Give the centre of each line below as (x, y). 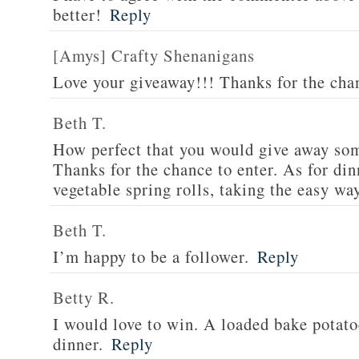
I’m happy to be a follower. (151, 256)
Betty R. (84, 297)
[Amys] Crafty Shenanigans (154, 55)
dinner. (78, 344)
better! (77, 14)
